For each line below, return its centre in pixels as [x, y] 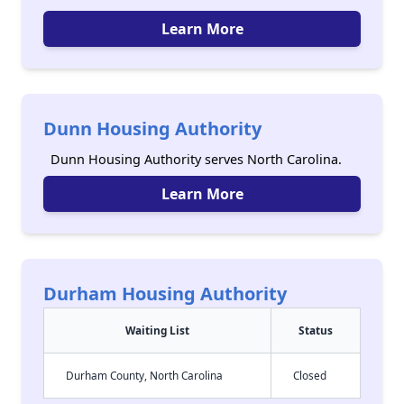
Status [316, 330]
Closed [310, 375]
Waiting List [157, 330]
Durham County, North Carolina [144, 375]
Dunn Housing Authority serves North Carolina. [196, 159]
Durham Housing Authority [165, 294]
